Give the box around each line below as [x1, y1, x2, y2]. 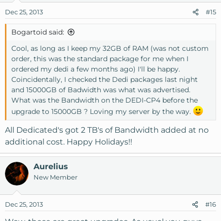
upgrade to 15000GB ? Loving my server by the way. [11, 107, 193, 116]
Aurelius [34, 161, 68, 171]
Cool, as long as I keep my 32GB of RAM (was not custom [11, 44, 209, 53]
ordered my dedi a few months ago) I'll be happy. [11, 65, 180, 74]
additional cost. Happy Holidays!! [5, 137, 132, 147]
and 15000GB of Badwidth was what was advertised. [11, 85, 190, 95]
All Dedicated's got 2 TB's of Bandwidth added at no [5, 125, 209, 135]
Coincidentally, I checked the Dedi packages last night [11, 75, 198, 84]
